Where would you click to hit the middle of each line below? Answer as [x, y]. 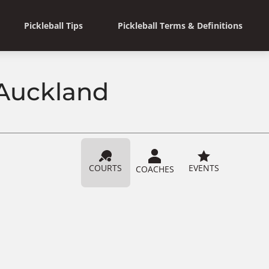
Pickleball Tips [53, 25]
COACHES [155, 169]
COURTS [106, 168]
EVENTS [204, 168]
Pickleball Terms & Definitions [180, 25]
